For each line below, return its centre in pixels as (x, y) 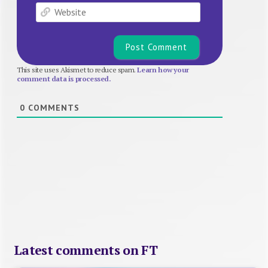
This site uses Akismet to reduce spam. (77, 69)
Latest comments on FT (86, 250)
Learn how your (163, 69)
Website (215, 7)
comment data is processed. (64, 78)
